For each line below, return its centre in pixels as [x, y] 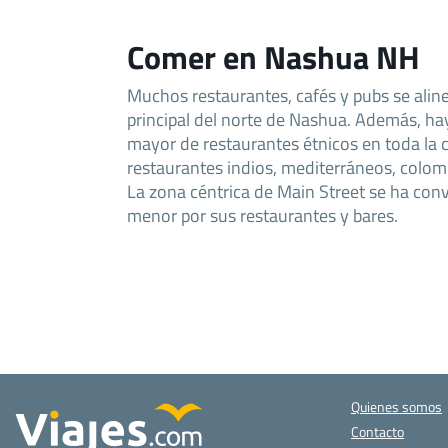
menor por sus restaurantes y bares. [262, 215]
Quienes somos [396, 407]
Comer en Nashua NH [273, 57]
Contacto [377, 432]
